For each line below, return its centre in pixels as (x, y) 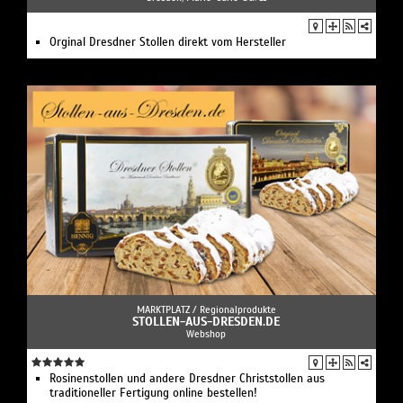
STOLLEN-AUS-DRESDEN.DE (206, 322)
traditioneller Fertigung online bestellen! (153, 394)
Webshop (206, 334)
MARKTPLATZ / (168, 310)
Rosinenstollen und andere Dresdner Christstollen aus (187, 379)
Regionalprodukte (237, 310)
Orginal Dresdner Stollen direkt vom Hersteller (168, 43)
